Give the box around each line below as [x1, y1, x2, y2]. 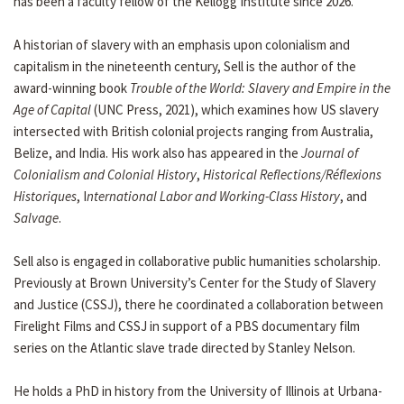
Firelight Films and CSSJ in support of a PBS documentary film [14, 317, 360, 335]
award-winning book [14, 79, 130, 97]
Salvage [14, 209, 59, 227]
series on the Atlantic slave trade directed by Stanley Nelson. [14, 339, 355, 357]
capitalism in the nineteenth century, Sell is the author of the [14, 58, 356, 76]
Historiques [14, 188, 77, 206]
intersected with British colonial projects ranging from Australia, [14, 123, 373, 141]
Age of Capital [14, 101, 91, 119]
